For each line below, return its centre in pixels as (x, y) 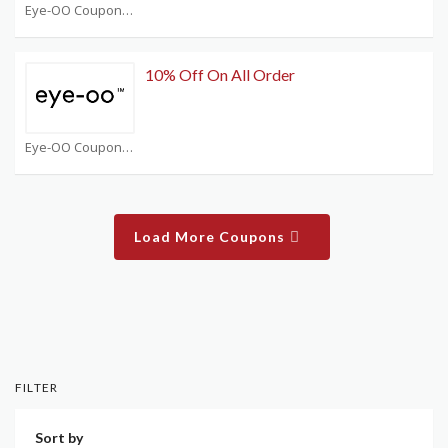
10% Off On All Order (220, 75)
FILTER (37, 388)
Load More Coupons (212, 237)
